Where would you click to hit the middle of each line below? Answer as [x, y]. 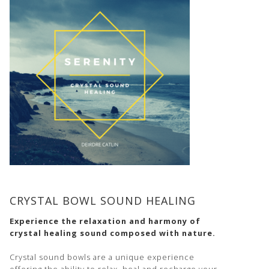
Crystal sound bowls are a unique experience [102, 257]
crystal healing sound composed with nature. [113, 233]
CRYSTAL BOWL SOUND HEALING [103, 201]
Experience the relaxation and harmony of [105, 221]
